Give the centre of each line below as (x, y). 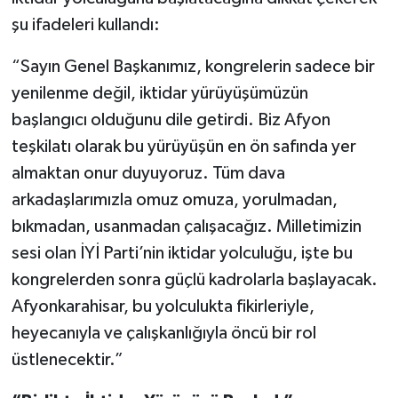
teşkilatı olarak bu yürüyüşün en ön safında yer (183, 146)
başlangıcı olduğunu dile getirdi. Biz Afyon (171, 119)
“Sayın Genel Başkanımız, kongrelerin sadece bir (193, 66)
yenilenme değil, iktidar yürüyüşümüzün (159, 93)
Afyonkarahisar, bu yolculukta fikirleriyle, (163, 306)
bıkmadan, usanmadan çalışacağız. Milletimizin (186, 226)
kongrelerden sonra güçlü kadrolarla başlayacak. (194, 279)
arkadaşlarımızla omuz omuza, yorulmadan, (174, 199)
